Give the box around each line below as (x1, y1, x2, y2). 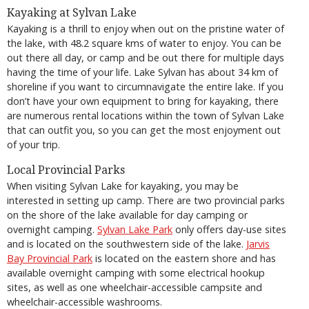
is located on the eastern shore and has (92, 251, 276, 265)
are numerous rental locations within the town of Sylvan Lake (7, 109, 284, 123)
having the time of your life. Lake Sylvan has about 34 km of (7, 66, 278, 79)
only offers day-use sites (172, 222, 286, 236)
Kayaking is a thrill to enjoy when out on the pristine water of (7, 22, 284, 36)
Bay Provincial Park (7, 251, 92, 265)
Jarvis (246, 237, 270, 250)
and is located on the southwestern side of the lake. (7, 237, 246, 250)
